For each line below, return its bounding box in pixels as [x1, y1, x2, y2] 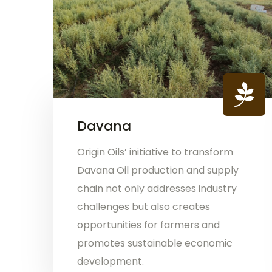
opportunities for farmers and [77, 218, 220, 233]
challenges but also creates [77, 200, 210, 214]
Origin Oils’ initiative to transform [77, 145, 233, 160]
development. [77, 254, 144, 269]
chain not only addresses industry [77, 182, 237, 196]
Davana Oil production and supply [77, 163, 239, 178]
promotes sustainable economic [77, 236, 233, 251]
